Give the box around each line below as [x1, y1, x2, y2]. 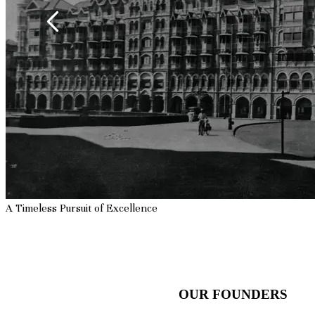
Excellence [106, 202, 157, 214]
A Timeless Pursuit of [6, 202, 106, 214]
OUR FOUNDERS [179, 286, 288, 302]
